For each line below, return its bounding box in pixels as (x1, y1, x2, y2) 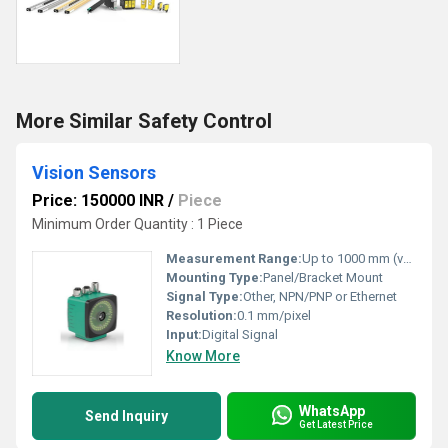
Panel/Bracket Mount (263, 270, 383, 285)
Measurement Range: (166, 251, 302, 266)
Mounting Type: (166, 270, 263, 285)
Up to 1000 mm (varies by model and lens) (302, 251, 403, 266)
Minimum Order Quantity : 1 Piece (32, 216, 243, 232)
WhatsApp (299, 402, 365, 419)
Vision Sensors (32, 162, 156, 183)
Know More (166, 348, 240, 364)
